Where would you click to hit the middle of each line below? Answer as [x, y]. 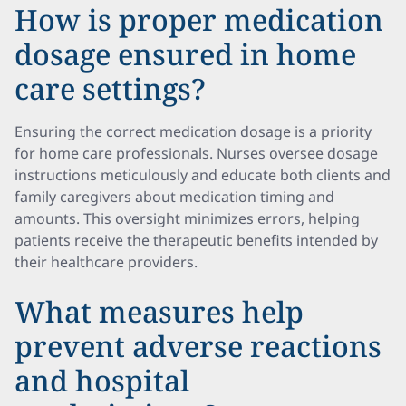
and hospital [102, 380]
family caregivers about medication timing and [174, 197]
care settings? [110, 88]
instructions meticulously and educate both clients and [203, 175]
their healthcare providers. [106, 262]
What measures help [159, 311]
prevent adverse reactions [198, 346]
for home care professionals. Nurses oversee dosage [196, 153]
